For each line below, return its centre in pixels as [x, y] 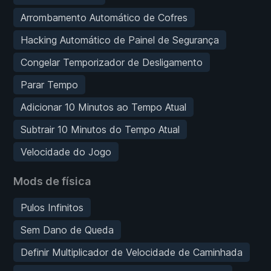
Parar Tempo [49, 84]
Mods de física [52, 181]
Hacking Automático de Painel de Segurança [120, 40]
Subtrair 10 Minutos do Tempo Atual [100, 129]
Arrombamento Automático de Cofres [104, 17]
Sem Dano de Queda [67, 230]
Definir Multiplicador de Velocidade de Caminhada [132, 252]
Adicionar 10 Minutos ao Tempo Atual [103, 107]
